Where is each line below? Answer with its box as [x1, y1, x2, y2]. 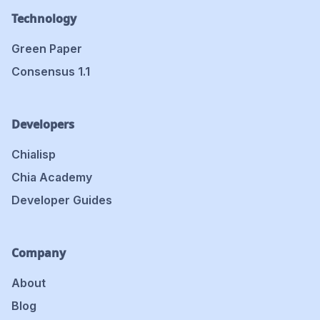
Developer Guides [11, 193, 112, 208]
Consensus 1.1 [11, 64, 90, 79]
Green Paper [11, 41, 82, 56]
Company [11, 245, 66, 261]
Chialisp [11, 147, 56, 162]
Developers [11, 116, 74, 133]
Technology [11, 11, 76, 27]
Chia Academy [11, 170, 92, 185]
